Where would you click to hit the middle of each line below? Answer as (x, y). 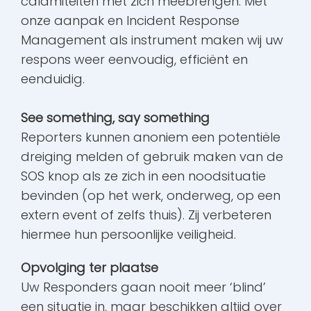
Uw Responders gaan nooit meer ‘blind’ (143, 287)
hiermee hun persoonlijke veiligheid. (128, 235)
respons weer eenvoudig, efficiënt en (134, 60)
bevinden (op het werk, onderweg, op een (151, 196)
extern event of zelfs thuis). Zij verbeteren (146, 215)
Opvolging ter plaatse (90, 268)
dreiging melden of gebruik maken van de (152, 157)
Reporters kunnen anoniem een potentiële (151, 137)
